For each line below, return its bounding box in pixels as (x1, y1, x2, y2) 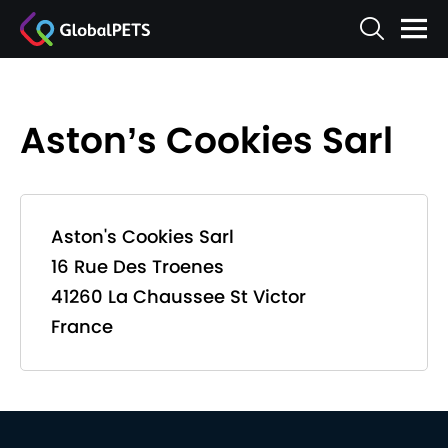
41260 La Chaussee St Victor (51, 284, 306, 309)
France (51, 314, 113, 339)
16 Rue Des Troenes (51, 254, 224, 279)
